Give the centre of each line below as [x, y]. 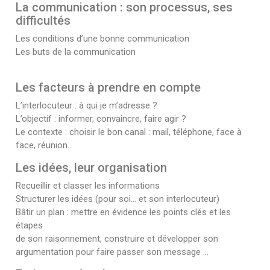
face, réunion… [44, 146]
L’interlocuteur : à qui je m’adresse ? [86, 106]
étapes [29, 226]
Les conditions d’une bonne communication [102, 39]
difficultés [43, 21]
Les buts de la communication [76, 52]
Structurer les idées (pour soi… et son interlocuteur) [118, 199]
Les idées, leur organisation [91, 168]
